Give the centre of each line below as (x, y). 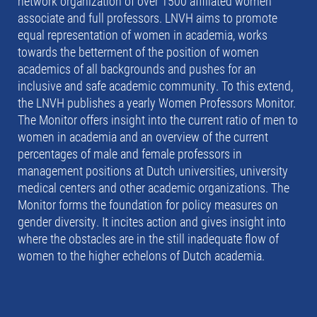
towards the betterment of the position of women (138, 51)
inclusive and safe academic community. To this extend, (155, 85)
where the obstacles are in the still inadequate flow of (148, 238)
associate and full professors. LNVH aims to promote (148, 17)
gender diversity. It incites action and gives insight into (152, 221)
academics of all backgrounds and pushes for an (137, 68)
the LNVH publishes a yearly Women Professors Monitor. (157, 102)
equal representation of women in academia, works (143, 34)
